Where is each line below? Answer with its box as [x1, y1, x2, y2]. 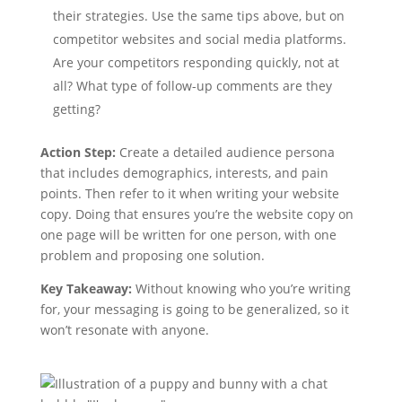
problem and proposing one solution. [39, 247, 265, 264]
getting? [52, 100, 100, 118]
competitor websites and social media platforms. [52, 31, 346, 48]
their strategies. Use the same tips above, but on [52, 7, 345, 24]
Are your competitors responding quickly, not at [52, 54, 339, 71]
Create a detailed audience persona [115, 144, 335, 161]
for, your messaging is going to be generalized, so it [39, 301, 349, 318]
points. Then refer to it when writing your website [39, 185, 339, 202]
